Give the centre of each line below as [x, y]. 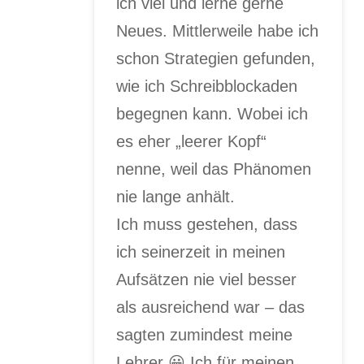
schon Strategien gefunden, [216, 58]
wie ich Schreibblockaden [207, 86]
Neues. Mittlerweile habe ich [218, 30]
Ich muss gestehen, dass [207, 224]
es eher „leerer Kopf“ [192, 141]
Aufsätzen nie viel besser [207, 279]
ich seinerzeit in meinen [201, 251]
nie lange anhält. [176, 196]
